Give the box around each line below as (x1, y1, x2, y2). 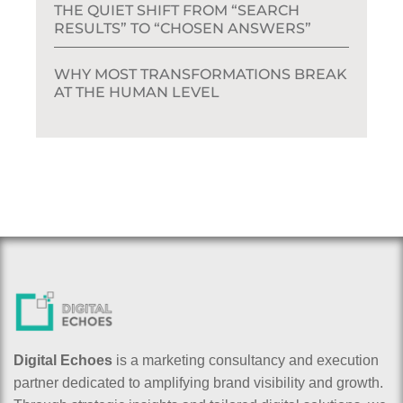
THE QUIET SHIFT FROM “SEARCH (54, 2, 300, 19)
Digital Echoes (13, 353, 112, 368)
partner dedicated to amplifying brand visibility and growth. (13, 375, 383, 390)
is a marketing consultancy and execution (112, 353, 379, 368)
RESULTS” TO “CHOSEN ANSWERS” (54, 20, 311, 37)
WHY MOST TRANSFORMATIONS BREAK (54, 66, 347, 83)
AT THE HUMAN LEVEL (54, 84, 219, 101)
